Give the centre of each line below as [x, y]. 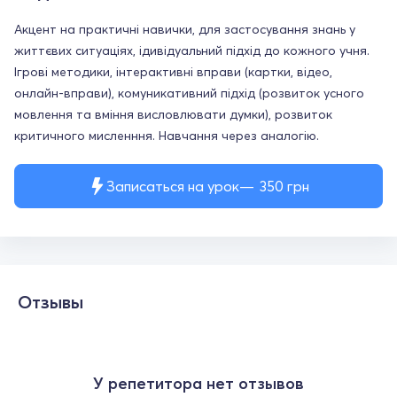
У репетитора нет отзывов [198, 383]
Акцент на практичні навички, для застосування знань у [185, 29]
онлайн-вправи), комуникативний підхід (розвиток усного [189, 93]
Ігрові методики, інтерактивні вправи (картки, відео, [173, 72]
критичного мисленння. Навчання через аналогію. [167, 136]
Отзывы [51, 302]
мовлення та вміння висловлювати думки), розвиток [173, 114]
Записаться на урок [172, 186]
